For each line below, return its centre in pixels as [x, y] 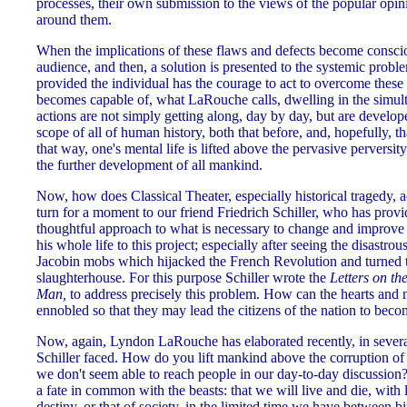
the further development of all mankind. [149, 165]
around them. [74, 20]
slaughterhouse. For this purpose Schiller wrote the [183, 278]
